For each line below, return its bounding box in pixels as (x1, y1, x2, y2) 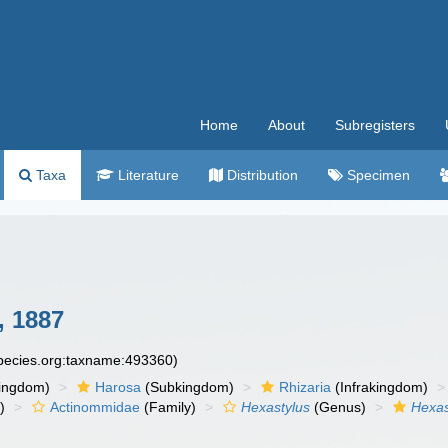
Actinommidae (50, 399, 141, 415)
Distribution (223, 167, 298, 183)
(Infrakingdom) (331, 379, 429, 395)
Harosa (95, 379, 142, 395)
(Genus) (310, 399, 367, 415)
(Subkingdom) (141, 379, 235, 395)
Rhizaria (279, 379, 332, 395)
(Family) (140, 399, 197, 415)
